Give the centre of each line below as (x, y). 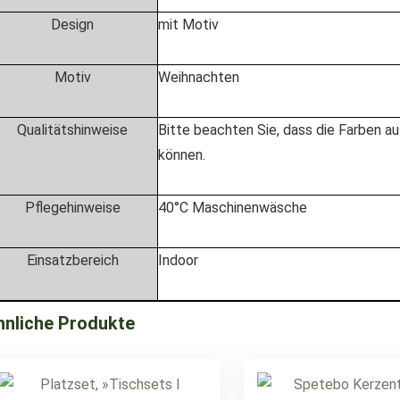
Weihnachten (199, 77)
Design (72, 25)
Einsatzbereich (72, 260)
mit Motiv (188, 25)
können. (182, 155)
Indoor (178, 260)
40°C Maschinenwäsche (233, 208)
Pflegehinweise (72, 208)
